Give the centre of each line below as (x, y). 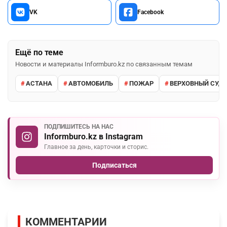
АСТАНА (39, 84)
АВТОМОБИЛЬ (91, 84)
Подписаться (114, 165)
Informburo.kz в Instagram (93, 136)
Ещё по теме (39, 52)
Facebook (150, 12)
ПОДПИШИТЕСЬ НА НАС (79, 126)
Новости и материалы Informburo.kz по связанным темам (104, 64)
